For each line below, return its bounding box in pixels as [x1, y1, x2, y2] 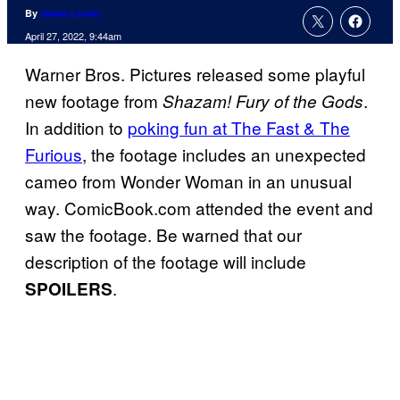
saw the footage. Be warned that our [25, 222, 302, 247]
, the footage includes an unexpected [82, 142, 366, 167]
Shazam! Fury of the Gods [162, 89, 363, 113]
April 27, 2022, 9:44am [25, 29, 121, 44]
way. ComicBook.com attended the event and [25, 196, 373, 221]
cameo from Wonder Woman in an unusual [25, 169, 352, 194]
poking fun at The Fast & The [128, 115, 350, 140]
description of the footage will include [25, 249, 306, 274]
